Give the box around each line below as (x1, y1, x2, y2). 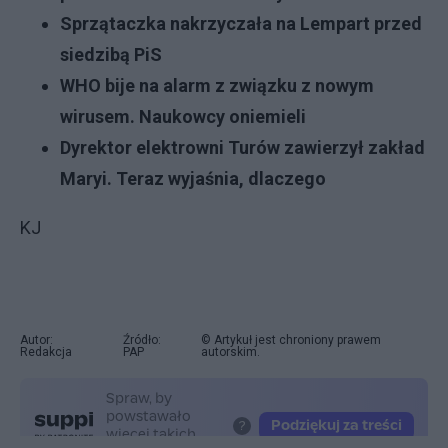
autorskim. (200, 344, 260, 359)
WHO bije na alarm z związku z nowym (60, 74, 374, 96)
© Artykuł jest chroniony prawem (200, 332, 381, 347)
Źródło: (122, 332, 161, 347)
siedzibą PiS (60, 43, 162, 65)
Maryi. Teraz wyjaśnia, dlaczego (60, 167, 326, 189)
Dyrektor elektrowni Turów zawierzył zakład (60, 136, 425, 158)
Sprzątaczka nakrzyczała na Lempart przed (60, 12, 422, 34)
